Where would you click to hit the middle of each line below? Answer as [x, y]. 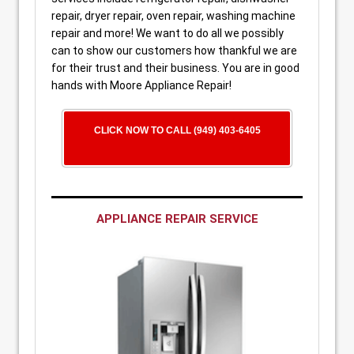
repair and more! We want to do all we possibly [168, 33]
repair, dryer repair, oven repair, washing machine [173, 16]
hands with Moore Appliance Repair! [141, 85]
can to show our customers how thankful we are [174, 51]
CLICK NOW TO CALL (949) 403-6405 [177, 130]
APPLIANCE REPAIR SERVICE [177, 219]
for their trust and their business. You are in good [175, 68]
